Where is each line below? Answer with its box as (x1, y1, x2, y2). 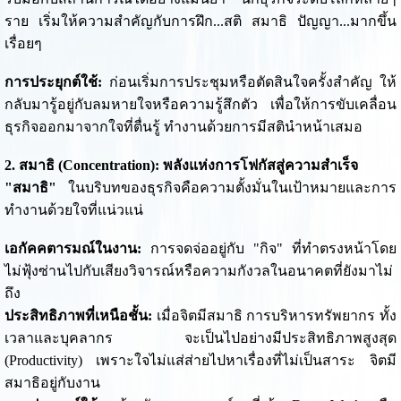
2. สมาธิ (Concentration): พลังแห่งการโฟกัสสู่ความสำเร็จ (4, 158, 358, 174)
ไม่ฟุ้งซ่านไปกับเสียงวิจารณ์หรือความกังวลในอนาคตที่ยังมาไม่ (4, 263, 393, 279)
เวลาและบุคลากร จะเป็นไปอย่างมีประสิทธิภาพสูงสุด (4, 330, 397, 346)
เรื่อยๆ (4, 36, 42, 52)
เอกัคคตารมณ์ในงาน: (4, 241, 141, 257)
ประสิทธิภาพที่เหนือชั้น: (4, 308, 152, 324)
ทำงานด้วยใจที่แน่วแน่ (4, 202, 143, 218)
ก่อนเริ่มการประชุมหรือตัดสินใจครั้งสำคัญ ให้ (101, 74, 397, 90)
